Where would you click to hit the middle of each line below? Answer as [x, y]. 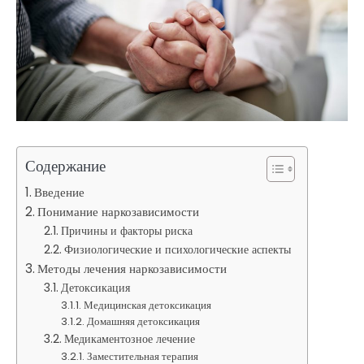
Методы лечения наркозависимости [132, 269]
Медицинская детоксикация [148, 305]
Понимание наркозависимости [119, 212]
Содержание [65, 167]
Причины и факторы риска [126, 231]
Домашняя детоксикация [144, 322]
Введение [60, 193]
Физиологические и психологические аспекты [177, 250]
